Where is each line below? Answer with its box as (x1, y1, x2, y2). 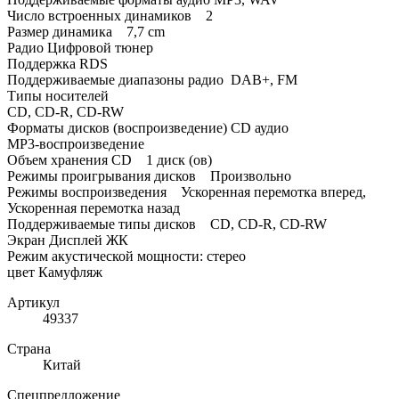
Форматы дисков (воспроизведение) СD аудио (7, 120, 289, 136)
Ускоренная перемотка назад (7, 200, 180, 216)
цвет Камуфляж (7, 265, 102, 281)
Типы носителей (7, 88, 109, 104)
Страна (7, 341, 51, 357)
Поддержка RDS (7, 56, 108, 72)
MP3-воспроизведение (7, 136, 144, 152)
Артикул (7, 295, 60, 311)
